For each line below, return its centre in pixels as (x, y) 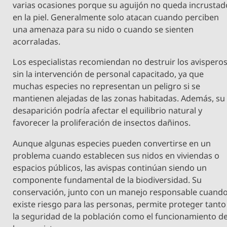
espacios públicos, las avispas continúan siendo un (110, 167)
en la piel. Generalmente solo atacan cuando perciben (116, 17)
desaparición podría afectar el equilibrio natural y (108, 111)
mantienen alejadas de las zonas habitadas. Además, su (119, 99)
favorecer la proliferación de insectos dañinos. (102, 123)
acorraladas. (37, 42)
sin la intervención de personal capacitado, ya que (108, 74)
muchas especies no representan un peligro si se (107, 86)
